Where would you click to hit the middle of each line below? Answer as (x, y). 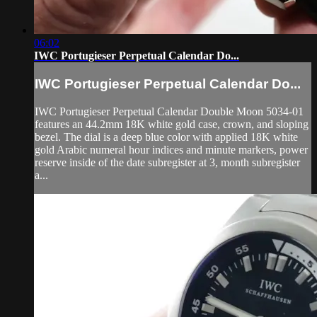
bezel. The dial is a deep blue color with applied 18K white (166, 137)
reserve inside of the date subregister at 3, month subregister (167, 162)
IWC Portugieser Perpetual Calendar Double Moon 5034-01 (169, 111)
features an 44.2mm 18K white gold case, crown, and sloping (172, 124)
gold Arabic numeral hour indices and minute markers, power (171, 149)
